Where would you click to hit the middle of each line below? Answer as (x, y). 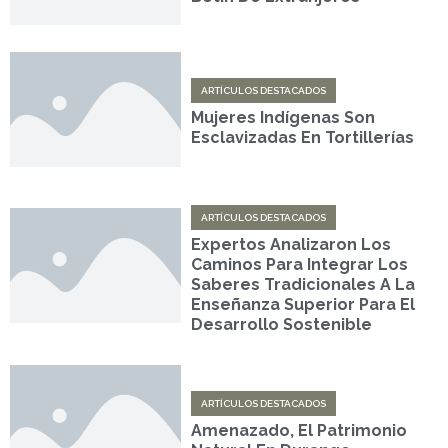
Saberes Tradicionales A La (303, 284)
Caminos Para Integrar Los (300, 264)
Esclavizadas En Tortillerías (303, 138)
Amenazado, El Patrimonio (299, 430)
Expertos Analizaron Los (291, 244)
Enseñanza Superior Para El (303, 304)
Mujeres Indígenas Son (283, 118)
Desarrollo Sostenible (282, 324)
